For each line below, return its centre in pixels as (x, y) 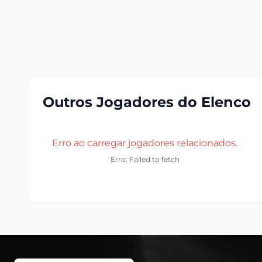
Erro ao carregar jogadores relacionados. (145, 143)
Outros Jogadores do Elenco (147, 102)
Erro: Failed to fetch (145, 160)
